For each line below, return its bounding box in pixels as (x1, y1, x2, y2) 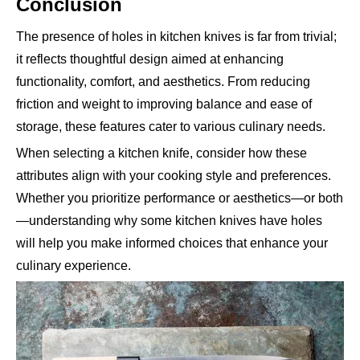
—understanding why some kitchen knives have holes (16, 213, 322, 227)
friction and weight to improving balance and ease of (16, 96, 312, 111)
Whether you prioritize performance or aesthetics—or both (16, 190, 343, 205)
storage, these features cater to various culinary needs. (16, 119, 325, 133)
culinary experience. (16, 258, 131, 272)
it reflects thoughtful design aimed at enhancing (16, 51, 284, 66)
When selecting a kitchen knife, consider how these (16, 145, 307, 160)
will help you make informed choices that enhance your (16, 235, 328, 250)
